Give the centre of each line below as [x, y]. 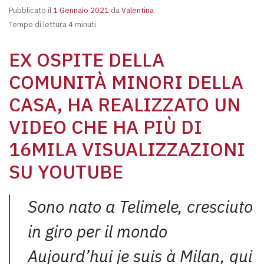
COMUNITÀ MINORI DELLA [126, 82]
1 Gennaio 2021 [81, 10]
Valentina [137, 10]
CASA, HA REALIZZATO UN [125, 104]
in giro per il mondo [98, 231]
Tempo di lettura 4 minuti [52, 24]
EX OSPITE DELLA [87, 60]
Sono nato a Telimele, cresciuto [140, 207]
